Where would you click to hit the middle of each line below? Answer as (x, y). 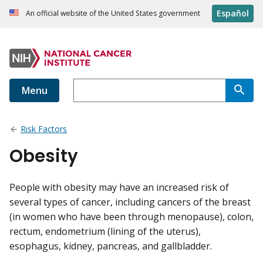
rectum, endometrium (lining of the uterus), (105, 232)
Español (233, 14)
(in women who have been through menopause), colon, (131, 217)
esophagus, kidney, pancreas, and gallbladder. (111, 246)
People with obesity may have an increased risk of (119, 188)
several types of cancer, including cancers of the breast (130, 202)
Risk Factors (44, 129)
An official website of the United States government (113, 14)
